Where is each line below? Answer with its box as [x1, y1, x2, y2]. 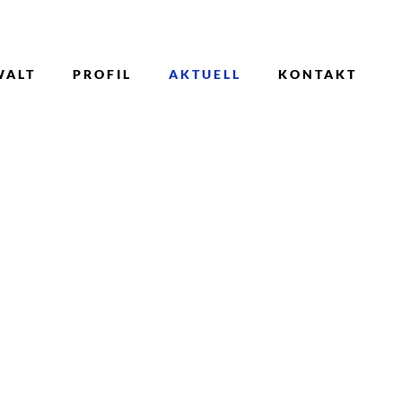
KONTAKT [278, 66, 357, 82]
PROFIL [73, 66, 132, 82]
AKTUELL [169, 66, 241, 82]
